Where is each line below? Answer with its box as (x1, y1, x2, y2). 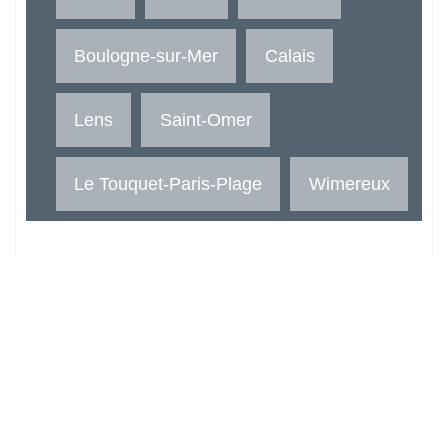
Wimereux (308, 172, 390, 194)
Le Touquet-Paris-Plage (74, 172, 263, 194)
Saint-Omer (159, 108, 252, 130)
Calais (264, 44, 315, 66)
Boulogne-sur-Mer (74, 44, 219, 66)
